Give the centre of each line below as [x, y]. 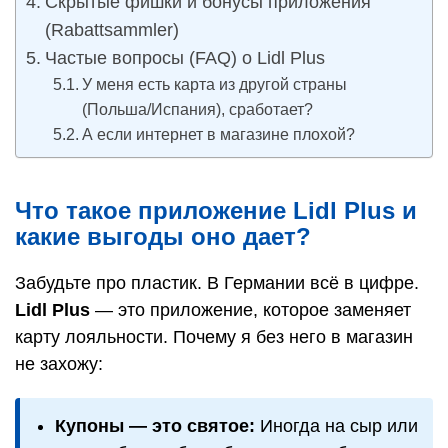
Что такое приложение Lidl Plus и [216, 210]
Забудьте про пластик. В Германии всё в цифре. [217, 283]
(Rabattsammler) [111, 30]
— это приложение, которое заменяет [250, 310]
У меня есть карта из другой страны [215, 84]
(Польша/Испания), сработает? [198, 109]
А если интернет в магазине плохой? [219, 134]
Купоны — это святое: [155, 426]
